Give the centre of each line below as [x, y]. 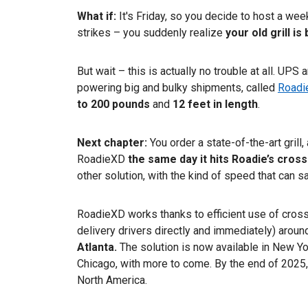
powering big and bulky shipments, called [177, 88]
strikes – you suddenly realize [151, 33]
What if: [98, 16]
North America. [112, 280]
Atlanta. [98, 247]
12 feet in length [215, 104]
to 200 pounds [113, 104]
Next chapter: [113, 143]
